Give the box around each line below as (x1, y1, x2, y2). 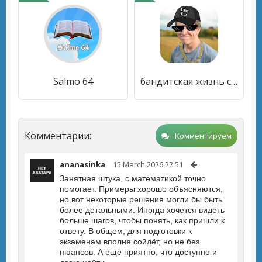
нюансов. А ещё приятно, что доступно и (60, 247, 217, 257)
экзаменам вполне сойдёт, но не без (60, 237, 199, 246)
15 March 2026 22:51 (113, 159, 183, 170)
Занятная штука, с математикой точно (60, 174, 206, 183)
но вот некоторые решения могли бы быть (60, 195, 222, 204)
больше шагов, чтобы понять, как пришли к (60, 216, 225, 225)
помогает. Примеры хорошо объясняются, (60, 184, 223, 194)
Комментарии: (25, 129, 91, 142)
